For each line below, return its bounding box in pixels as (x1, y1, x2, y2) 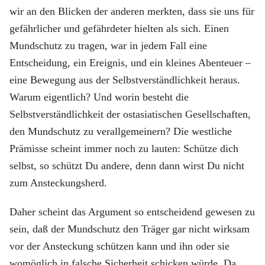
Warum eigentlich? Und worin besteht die (9, 91, 189, 103)
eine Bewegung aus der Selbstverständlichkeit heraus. (9, 74, 240, 86)
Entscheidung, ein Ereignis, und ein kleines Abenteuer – (9, 57, 251, 69)
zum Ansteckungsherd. (9, 177, 107, 189)
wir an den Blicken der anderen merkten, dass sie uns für (9, 5, 254, 17)
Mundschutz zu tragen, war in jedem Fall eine (9, 40, 207, 51)
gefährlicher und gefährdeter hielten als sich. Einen (9, 22, 229, 34)
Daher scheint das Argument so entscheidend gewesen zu (9, 206, 255, 218)
